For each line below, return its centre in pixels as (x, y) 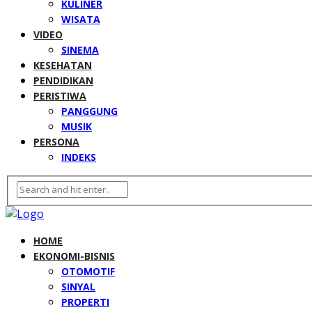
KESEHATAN (63, 65)
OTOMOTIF (88, 271)
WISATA (81, 19)
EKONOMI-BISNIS (74, 256)
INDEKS (79, 157)
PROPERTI (85, 302)
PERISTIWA (60, 96)
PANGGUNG (89, 111)
